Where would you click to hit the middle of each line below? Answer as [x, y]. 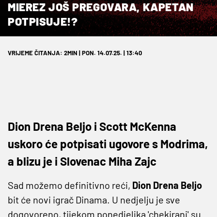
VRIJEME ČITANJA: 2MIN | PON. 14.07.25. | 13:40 [75, 53]
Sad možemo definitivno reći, [70, 185]
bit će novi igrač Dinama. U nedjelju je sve [94, 199]
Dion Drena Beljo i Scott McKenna [92, 126]
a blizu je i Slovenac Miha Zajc [82, 161]
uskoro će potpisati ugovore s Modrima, [108, 143]
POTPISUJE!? [43, 21]
